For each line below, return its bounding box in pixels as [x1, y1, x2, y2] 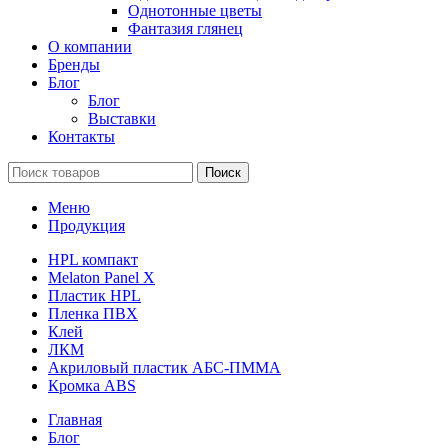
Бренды [48, 55, 100, 73]
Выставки [88, 109, 156, 127]
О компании [48, 37, 132, 55]
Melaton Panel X [48, 268, 155, 286]
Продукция [48, 216, 125, 234]
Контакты [48, 127, 115, 145]
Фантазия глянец [128, 19, 243, 37]
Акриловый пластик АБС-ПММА [48, 358, 281, 376]
